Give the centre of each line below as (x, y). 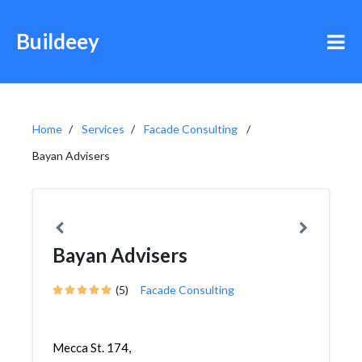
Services (103, 129)
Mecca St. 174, (92, 347)
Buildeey (58, 41)
